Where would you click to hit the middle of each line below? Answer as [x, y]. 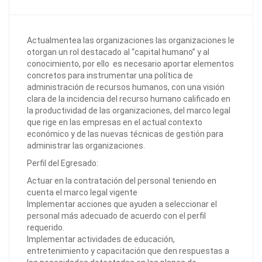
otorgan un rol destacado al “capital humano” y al [118, 52]
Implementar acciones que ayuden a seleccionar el [122, 204]
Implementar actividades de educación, [101, 239]
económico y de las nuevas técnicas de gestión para [125, 134]
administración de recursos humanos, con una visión [126, 87]
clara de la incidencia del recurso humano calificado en [129, 99]
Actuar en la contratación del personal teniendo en [122, 181]
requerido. [46, 227]
